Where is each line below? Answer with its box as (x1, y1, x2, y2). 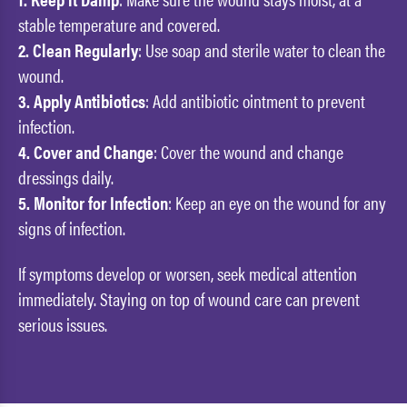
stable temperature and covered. (18, 10, 220, 37)
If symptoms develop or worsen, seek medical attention (18, 260, 357, 287)
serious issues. (18, 311, 107, 338)
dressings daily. (18, 163, 114, 190)
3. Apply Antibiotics (18, 86, 145, 114)
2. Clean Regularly (18, 35, 138, 63)
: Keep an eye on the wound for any (168, 188, 386, 215)
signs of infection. (18, 213, 125, 241)
